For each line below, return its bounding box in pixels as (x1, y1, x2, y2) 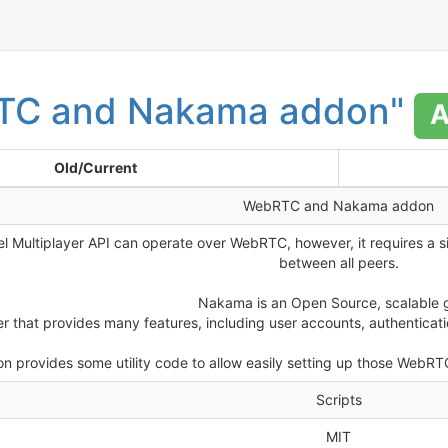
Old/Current (54, 159, 137, 176)
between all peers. (278, 254, 399, 271)
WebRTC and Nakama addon (243, 197, 434, 214)
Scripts (315, 391, 362, 408)
